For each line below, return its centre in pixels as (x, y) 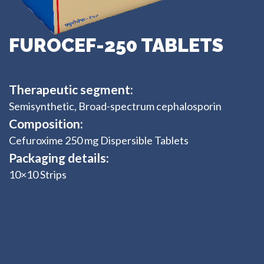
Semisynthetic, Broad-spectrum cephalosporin (115, 106)
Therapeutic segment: (71, 90)
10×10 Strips (38, 175)
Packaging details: (59, 158)
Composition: (46, 124)
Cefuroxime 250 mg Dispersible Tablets (99, 141)
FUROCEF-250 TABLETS (116, 45)
